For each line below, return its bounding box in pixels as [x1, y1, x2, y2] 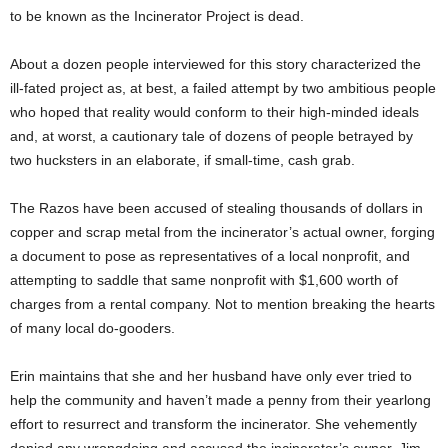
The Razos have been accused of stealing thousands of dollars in [10, 199, 423, 216]
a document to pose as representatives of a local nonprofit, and [10, 247, 410, 264]
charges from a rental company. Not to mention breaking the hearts [10, 295, 435, 312]
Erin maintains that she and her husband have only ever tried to [10, 367, 412, 384]
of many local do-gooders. [10, 319, 175, 336]
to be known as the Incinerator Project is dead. [10, 7, 304, 24]
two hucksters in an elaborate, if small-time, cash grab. [10, 151, 355, 168]
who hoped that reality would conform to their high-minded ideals [10, 103, 419, 120]
